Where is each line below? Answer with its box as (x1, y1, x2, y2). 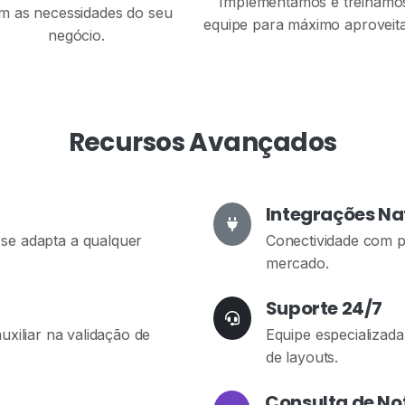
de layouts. (265, 348, 339, 366)
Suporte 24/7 (265, 296, 382, 321)
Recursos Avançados (68, 125, 337, 160)
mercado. (265, 254, 329, 272)
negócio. (48, 26, 105, 44)
